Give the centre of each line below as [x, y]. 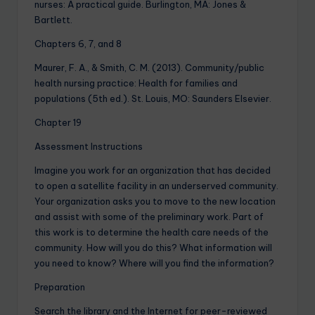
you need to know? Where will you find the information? [154, 263]
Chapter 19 [58, 122]
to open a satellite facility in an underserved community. [156, 185]
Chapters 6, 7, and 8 [78, 43]
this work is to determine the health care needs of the [152, 232]
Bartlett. [53, 19]
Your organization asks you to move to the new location [155, 201]
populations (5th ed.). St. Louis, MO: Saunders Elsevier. [153, 98]
